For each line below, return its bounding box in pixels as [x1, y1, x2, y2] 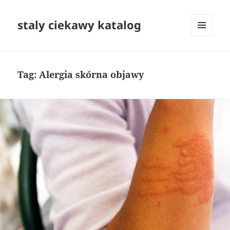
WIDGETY [191, 53, 220, 62]
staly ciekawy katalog [17, 17, 142, 33]
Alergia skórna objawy [39, 68, 144, 81]
